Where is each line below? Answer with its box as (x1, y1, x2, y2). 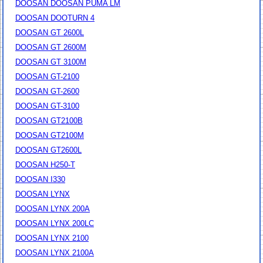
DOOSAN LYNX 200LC (15, 219, 94, 228)
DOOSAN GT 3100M (15, 58, 86, 67)
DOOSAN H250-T (15, 160, 75, 170)
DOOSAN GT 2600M (15, 43, 86, 52)
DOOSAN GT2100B (15, 116, 83, 126)
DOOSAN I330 (15, 175, 65, 184)
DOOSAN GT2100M (15, 131, 84, 140)
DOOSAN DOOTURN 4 (15, 14, 95, 23)
